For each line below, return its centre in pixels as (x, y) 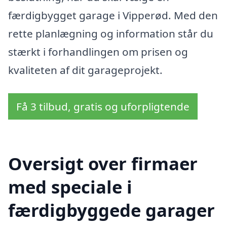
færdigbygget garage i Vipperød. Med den (113, 15)
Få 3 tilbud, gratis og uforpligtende (103, 106)
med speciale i (70, 187)
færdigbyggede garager (111, 210)
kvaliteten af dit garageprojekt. (85, 70)
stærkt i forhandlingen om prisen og (98, 51)
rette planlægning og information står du (111, 33)
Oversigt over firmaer (103, 164)
